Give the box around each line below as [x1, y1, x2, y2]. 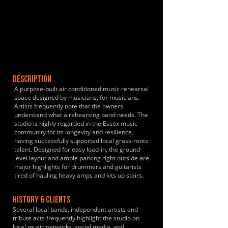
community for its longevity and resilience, [14, 128, 133, 136]
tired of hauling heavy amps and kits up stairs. [14, 171, 144, 180]
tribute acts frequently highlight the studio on [13, 214, 139, 222]
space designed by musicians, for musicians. [14, 93, 139, 102]
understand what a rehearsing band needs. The [14, 110, 148, 119]
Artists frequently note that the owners [14, 102, 123, 110]
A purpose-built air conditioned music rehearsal [14, 84, 149, 93]
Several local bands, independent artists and [13, 205, 138, 214]
